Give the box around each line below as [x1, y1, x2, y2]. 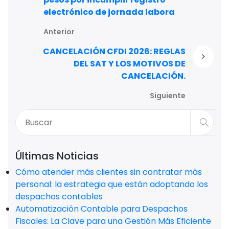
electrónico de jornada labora [43, 6, 175, 18]
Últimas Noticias [15, 149, 99, 164]
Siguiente [150, 90, 186, 101]
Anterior [43, 27, 75, 37]
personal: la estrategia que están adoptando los [15, 178, 208, 191]
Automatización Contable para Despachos [15, 203, 188, 215]
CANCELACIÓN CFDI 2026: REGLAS [43, 45, 186, 58]
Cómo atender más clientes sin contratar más [15, 166, 202, 178]
